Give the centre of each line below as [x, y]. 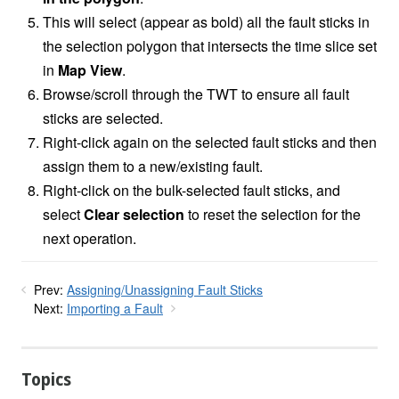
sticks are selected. [103, 118]
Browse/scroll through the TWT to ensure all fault [196, 94]
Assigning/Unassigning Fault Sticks [165, 290]
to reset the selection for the [273, 215]
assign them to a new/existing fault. [153, 167]
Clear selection [134, 215]
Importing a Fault [115, 309]
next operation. [90, 239]
